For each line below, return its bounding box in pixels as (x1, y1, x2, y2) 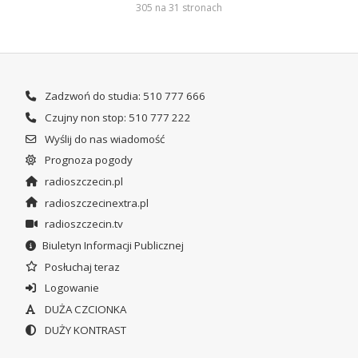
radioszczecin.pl (42, 173, 123, 189)
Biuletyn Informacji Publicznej (42, 237, 184, 253)
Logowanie (42, 280, 99, 296)
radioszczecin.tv (42, 217, 123, 232)
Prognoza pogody (42, 153, 133, 168)
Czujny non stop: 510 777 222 (42, 109, 191, 125)
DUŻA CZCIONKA (42, 301, 126, 316)
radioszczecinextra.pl (42, 195, 149, 210)
